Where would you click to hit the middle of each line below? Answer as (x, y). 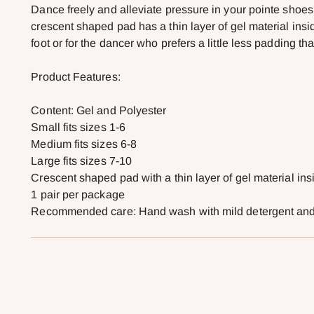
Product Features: (76, 77)
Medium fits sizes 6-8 (84, 144)
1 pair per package (78, 195)
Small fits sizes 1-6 (78, 128)
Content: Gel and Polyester (99, 111)
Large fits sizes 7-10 (82, 161)
